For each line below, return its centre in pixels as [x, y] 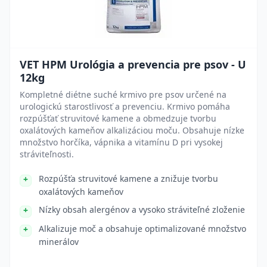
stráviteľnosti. [47, 154]
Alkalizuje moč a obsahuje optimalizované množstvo [142, 229]
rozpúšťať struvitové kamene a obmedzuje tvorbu [118, 118]
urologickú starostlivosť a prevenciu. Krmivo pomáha [125, 106]
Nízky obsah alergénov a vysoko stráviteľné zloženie [142, 209]
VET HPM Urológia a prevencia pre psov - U [133, 64]
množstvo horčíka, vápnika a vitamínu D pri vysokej [121, 142]
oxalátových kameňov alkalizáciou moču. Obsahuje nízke [132, 130]
